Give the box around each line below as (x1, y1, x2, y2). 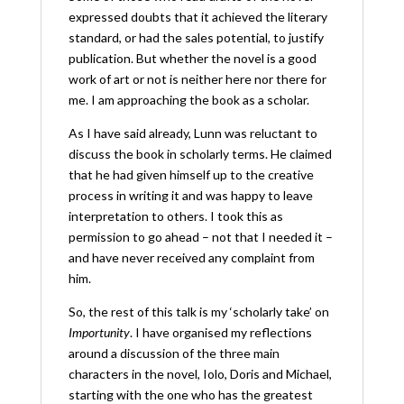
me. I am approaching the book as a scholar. (68, 91, 309, 107)
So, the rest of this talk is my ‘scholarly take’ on (68, 303, 329, 319)
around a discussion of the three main (68, 344, 280, 361)
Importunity (68, 324, 130, 340)
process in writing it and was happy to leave (68, 187, 313, 203)
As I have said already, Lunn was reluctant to (68, 124, 317, 141)
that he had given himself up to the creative (68, 166, 314, 182)
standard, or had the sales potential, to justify (68, 29, 324, 45)
